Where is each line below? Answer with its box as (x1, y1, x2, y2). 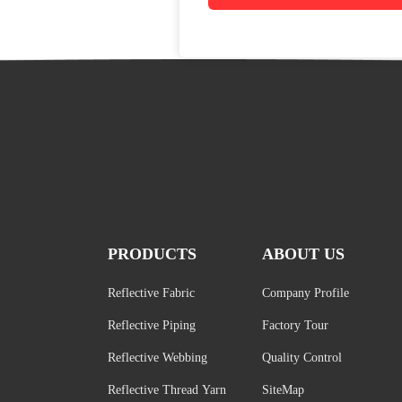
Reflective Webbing (107, 351, 207, 364)
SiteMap (261, 383, 304, 397)
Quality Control (261, 351, 342, 364)
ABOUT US (261, 245, 345, 263)
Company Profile (261, 286, 349, 300)
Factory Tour (261, 319, 328, 332)
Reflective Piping (107, 319, 196, 332)
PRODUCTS (107, 245, 197, 263)
